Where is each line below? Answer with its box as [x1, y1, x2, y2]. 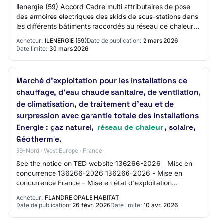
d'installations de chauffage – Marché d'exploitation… [16, 188, 186, 197]
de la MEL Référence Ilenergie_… [16, 32, 120, 40]
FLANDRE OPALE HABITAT [45, 194, 119, 201]
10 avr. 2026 [144, 201, 178, 209]
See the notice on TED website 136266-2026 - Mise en [16, 159, 192, 167]
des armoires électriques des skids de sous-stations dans [16, 12, 198, 20]
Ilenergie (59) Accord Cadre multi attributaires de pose [16, 2, 190, 11]
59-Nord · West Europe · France [16, 147, 102, 154]
